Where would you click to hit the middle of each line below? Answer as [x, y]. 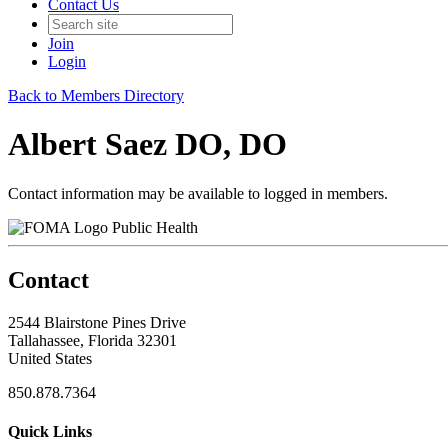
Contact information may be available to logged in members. [198, 193]
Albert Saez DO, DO [147, 144]
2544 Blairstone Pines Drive [97, 322]
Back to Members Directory [96, 95]
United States [50, 358]
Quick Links [50, 431]
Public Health [155, 227]
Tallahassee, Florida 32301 [92, 340]
